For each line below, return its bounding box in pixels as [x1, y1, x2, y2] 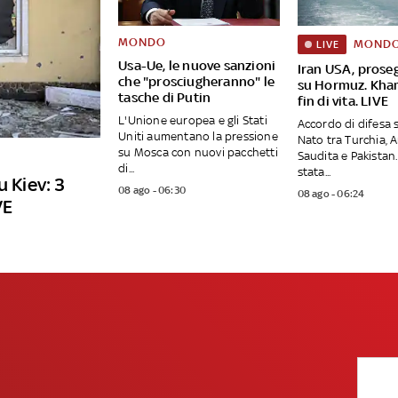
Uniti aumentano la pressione [118, 130, 278, 144]
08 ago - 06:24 [297, 187, 365, 201]
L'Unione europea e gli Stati [118, 114, 267, 128]
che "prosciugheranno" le [118, 74, 275, 90]
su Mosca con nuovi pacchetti [118, 146, 278, 160]
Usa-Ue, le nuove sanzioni [118, 58, 276, 74]
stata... [297, 165, 331, 179]
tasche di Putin [118, 90, 211, 106]
